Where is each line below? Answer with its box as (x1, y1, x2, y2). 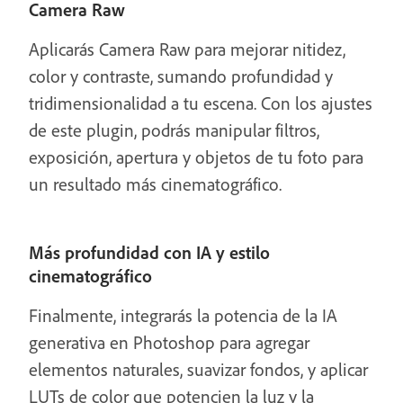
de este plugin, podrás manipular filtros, (29, 119, 319, 141)
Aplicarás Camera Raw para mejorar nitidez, (29, 38, 345, 60)
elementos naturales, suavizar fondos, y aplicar (29, 358, 368, 381)
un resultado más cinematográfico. (29, 173, 282, 195)
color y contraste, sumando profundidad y (29, 65, 333, 87)
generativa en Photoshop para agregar (29, 331, 309, 354)
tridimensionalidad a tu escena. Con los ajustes (29, 92, 372, 114)
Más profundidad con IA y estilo (29, 241, 270, 264)
